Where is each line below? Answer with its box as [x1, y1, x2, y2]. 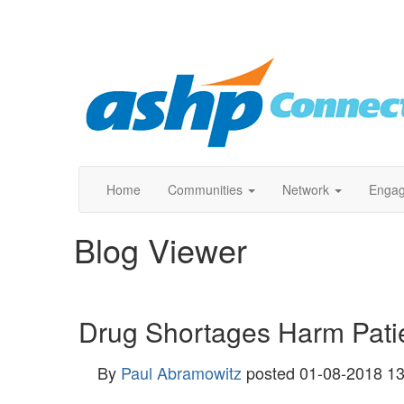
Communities [168, 180, 243, 198]
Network [282, 180, 329, 198]
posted [246, 361, 295, 384]
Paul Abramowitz [121, 361, 242, 384]
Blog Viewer [74, 226, 247, 272]
